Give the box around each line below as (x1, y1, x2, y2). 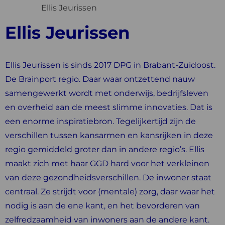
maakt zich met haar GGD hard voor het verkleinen (5, 159, 209, 168)
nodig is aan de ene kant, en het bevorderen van (5, 201, 200, 210)
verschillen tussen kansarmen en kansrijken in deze (5, 131, 213, 140)
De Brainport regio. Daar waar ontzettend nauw (5, 74, 195, 84)
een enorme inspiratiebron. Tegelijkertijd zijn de (5, 117, 196, 126)
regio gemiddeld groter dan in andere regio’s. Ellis (5, 145, 204, 154)
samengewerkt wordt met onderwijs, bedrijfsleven (5, 88, 208, 98)
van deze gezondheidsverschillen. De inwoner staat (5, 173, 211, 182)
